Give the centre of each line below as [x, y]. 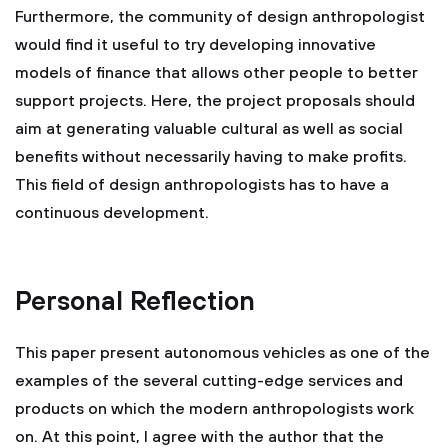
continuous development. [112, 213]
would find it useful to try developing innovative [195, 45]
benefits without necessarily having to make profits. [211, 157]
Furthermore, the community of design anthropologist [220, 17]
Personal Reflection [135, 302]
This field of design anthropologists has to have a [202, 185]
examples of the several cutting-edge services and [209, 381]
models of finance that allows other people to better [216, 73]
